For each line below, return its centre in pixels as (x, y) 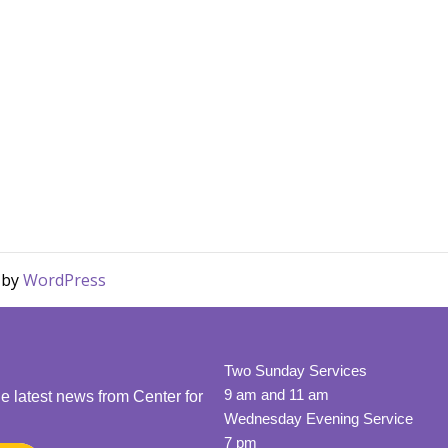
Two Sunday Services (295, 370)
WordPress (64, 280)
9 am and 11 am (276, 394)
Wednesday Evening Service (318, 418)
